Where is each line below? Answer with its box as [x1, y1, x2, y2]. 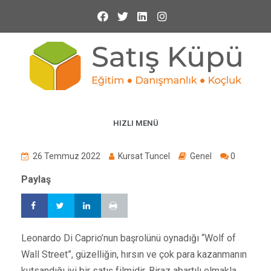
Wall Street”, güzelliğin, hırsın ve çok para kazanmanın [21, 248, 247, 260]
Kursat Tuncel [116, 151, 170, 162]
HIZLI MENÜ [113, 119, 158, 128]
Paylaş [21, 174, 51, 186]
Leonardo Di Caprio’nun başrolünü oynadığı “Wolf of [21, 232, 236, 244]
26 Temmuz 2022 [31, 151, 100, 162]
